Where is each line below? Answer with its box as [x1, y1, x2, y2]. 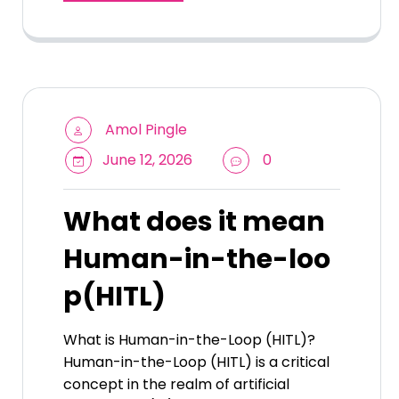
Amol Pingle [105, 119, 187, 141]
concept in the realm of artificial [63, 374, 289, 395]
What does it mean [63, 203, 325, 241]
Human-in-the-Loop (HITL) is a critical [63, 352, 330, 373]
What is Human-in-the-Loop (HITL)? [63, 330, 315, 351]
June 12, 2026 [99, 150, 192, 171]
